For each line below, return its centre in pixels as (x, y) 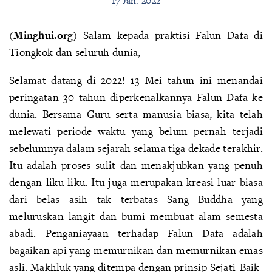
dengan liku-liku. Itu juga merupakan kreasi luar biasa (136, 182)
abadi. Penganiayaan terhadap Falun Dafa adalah (136, 233)
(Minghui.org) (43, 35)
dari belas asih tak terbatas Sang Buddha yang (136, 199)
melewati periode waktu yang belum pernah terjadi (136, 131)
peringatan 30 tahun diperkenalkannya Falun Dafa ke (136, 97)
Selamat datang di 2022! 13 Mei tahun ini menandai (136, 80)
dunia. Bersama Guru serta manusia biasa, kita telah (136, 114)
